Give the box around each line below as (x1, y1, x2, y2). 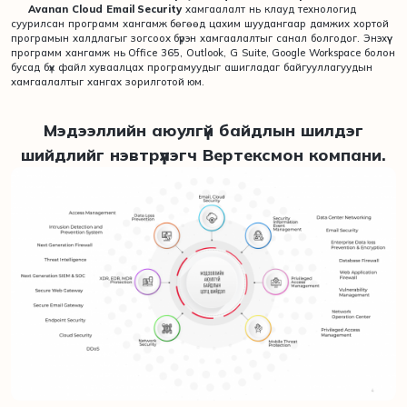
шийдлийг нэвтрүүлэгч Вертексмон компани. (21, 144, 386, 165)
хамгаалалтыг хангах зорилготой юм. (11, 74, 205, 88)
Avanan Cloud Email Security (28, 2, 186, 15)
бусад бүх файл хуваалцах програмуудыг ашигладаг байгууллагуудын (11, 60, 372, 74)
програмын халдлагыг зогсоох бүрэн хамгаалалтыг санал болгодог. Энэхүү (11, 31, 387, 45)
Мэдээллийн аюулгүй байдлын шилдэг (44, 119, 363, 141)
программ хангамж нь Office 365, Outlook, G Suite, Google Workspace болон (11, 45, 395, 59)
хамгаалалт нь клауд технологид (185, 2, 356, 15)
